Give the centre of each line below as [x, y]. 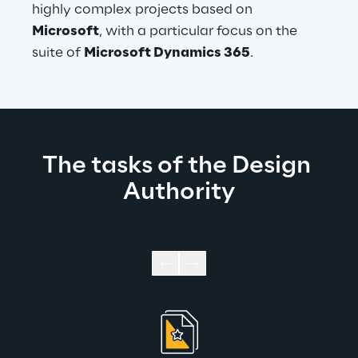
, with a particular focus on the [200, 31]
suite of [58, 53]
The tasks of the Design [179, 166]
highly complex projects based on [144, 10]
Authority [179, 193]
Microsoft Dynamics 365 [167, 53]
